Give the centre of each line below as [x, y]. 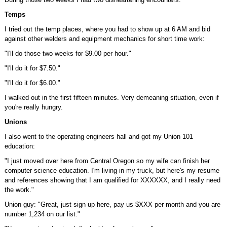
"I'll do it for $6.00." [32, 83]
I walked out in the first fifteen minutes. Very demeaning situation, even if [111, 98]
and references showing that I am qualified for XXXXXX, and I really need [112, 180]
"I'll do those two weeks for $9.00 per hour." [68, 53]
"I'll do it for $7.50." [32, 68]
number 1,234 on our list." [42, 214]
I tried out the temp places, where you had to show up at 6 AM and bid [107, 29]
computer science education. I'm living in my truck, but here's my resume [112, 171]
